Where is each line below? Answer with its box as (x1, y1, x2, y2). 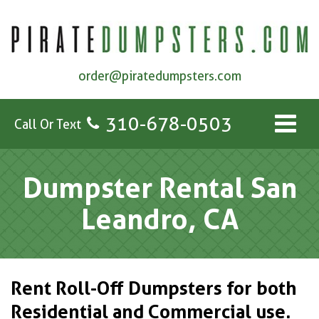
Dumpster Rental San (22, 170, 297, 206)
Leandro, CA (80, 202, 239, 237)
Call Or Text (14, 116, 81, 132)
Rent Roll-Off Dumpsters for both (11, 277, 297, 300)
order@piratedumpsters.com (78, 68, 241, 84)
